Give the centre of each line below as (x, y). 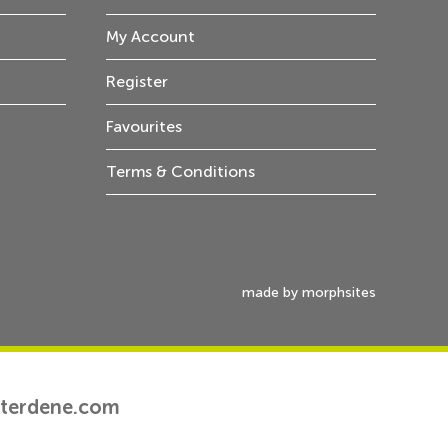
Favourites (144, 126)
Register (137, 81)
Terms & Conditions (180, 171)
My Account (150, 36)
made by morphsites (309, 292)
